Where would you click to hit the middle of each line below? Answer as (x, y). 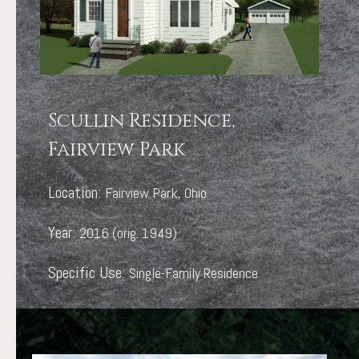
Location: (77, 193)
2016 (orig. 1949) (128, 233)
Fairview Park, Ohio (156, 193)
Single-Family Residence (194, 273)
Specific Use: (89, 273)
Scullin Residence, (141, 121)
